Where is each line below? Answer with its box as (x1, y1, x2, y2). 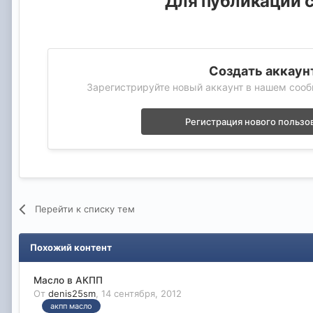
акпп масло (50, 301, 92, 312)
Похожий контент (29, 241, 112, 253)
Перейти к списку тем (35, 203, 136, 214)
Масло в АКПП (34, 274, 103, 286)
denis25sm (48, 287, 96, 299)
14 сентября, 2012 (101, 287, 182, 299)
